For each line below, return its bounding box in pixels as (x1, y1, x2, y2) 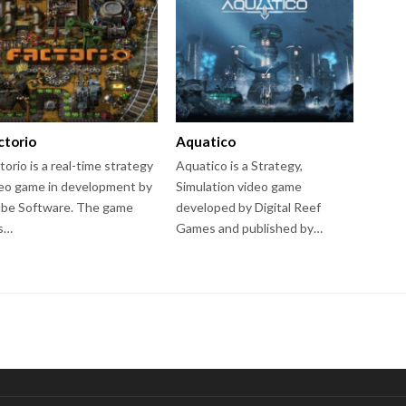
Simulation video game (176, 178, 303, 194)
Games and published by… (176, 219, 324, 236)
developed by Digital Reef (176, 198, 322, 215)
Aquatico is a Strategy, (176, 157, 304, 173)
